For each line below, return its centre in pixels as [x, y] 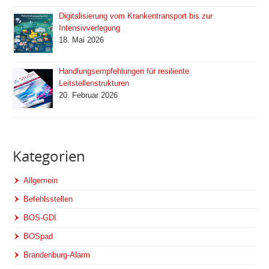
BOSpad [38, 237]
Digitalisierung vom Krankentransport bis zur [136, 16]
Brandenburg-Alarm [57, 255]
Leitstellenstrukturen [94, 83]
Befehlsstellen [48, 199]
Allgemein [41, 181]
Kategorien [49, 156]
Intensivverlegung [90, 28]
